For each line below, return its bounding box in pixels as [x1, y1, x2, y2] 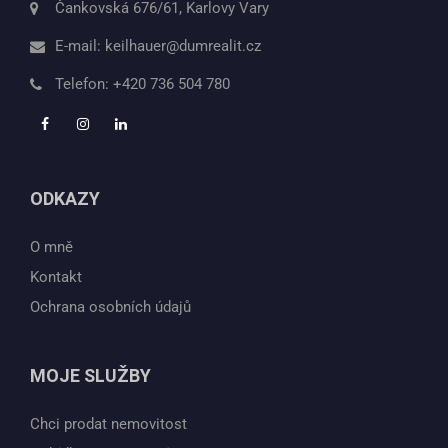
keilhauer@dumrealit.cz [105, 37, 261, 56]
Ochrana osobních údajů [30, 298, 191, 317]
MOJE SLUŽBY [30, 365, 151, 387]
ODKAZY [30, 188, 100, 210]
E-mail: [55, 37, 105, 56]
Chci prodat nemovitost [30, 415, 187, 434]
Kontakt [30, 268, 82, 287]
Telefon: [55, 75, 113, 94]
